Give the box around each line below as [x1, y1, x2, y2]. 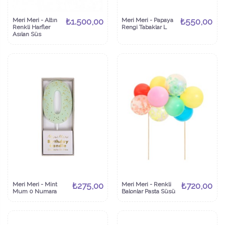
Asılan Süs [12, 30, 41, 38]
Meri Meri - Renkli [122, 180, 172, 188]
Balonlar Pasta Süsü [122, 187, 176, 195]
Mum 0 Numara [12, 187, 57, 195]
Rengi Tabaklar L [122, 23, 167, 31]
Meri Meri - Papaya [122, 16, 174, 24]
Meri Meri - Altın [12, 16, 57, 24]
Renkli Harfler [12, 23, 50, 31]
